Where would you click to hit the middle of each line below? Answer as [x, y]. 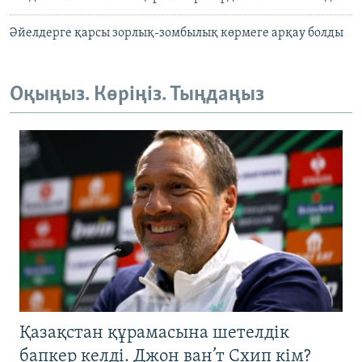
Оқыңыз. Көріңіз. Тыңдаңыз [137, 95]
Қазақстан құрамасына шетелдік [154, 333]
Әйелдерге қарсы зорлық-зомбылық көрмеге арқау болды [177, 34]
